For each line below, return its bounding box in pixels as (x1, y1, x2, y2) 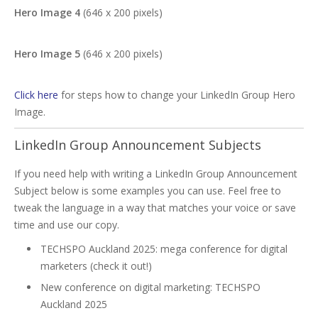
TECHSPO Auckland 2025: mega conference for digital (40, 242, 287, 256)
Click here (14, 88, 58, 102)
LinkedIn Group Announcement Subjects (14, 136, 261, 153)
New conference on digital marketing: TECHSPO (40, 280, 261, 294)
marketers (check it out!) (40, 259, 152, 273)
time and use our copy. (14, 218, 119, 231)
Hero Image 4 (14, 6, 83, 19)
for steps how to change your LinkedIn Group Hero (58, 88, 295, 102)
